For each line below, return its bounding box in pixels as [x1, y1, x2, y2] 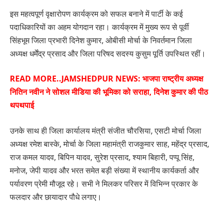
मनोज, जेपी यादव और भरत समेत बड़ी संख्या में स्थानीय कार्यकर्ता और [10, 165, 199, 176]
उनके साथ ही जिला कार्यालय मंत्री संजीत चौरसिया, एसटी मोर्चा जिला [10, 125, 201, 136]
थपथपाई [10, 100, 34, 111]
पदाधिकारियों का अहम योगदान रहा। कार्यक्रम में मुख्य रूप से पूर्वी [10, 21, 189, 32]
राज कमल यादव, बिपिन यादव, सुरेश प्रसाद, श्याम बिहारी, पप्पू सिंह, [10, 151, 194, 163]
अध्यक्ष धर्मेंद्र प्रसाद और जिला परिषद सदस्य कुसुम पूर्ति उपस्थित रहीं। [10, 48, 206, 59]
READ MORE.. [10, 73, 61, 84]
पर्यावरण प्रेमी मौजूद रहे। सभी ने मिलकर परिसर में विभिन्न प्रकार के [10, 178, 198, 189]
